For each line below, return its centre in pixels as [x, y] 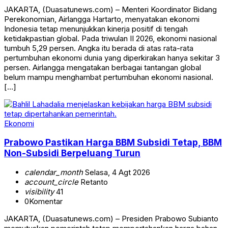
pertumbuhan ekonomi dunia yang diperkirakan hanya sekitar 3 [112, 58]
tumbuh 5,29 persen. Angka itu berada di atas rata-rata [99, 48]
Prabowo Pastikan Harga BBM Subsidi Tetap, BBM [113, 142]
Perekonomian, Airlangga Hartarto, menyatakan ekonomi [102, 19]
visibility [39, 191]
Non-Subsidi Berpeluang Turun [72, 153]
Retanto [93, 182]
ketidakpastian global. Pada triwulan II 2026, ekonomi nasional [110, 38]
